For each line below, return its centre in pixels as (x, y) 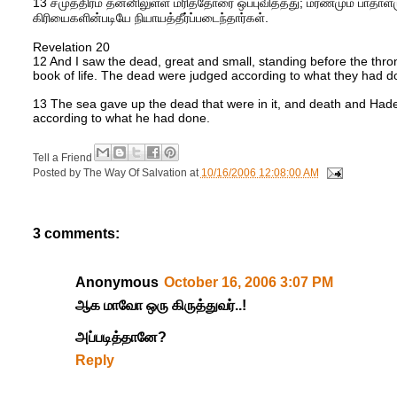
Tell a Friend (63, 157)
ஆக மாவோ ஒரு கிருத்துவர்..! (160, 306)
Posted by (58, 172)
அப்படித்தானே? (121, 338)
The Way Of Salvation (135, 172)
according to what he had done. (121, 118)
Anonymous (117, 283)
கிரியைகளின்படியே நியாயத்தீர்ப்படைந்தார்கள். (150, 18)
